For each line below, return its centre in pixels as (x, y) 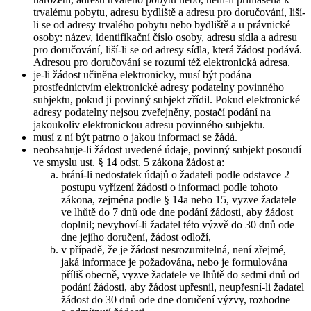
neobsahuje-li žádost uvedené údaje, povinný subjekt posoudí (167, 150)
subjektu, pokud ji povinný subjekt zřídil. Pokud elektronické (167, 100)
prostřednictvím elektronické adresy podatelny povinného (159, 87)
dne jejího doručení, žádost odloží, (136, 237)
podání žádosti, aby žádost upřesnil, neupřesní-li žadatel (183, 287)
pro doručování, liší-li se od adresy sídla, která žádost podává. (168, 50)
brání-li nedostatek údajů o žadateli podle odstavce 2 (175, 175)
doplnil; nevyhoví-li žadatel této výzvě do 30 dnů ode (178, 225)
